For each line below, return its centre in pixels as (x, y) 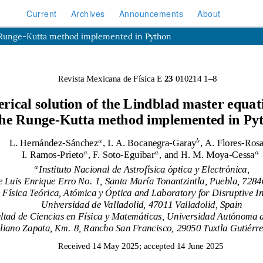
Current (42, 13)
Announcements (151, 13)
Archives (88, 13)
